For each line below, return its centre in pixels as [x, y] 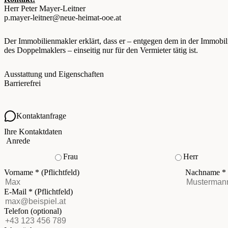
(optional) [46, 211]
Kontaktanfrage [41, 116]
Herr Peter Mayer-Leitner [45, 9]
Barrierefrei [22, 83]
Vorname [20, 172]
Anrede [18, 140]
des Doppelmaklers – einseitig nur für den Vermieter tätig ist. [101, 50]
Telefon [17, 211]
